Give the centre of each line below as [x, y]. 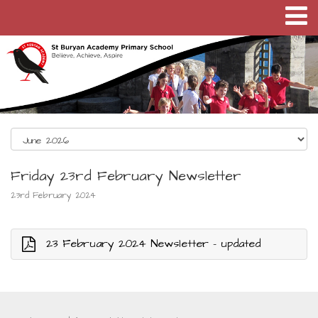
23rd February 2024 [53, 196]
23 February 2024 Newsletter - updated [153, 243]
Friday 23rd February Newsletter [126, 176]
